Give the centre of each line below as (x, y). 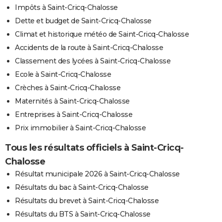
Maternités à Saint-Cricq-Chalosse (72, 101)
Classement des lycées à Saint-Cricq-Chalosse (93, 61)
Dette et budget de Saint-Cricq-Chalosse (83, 21)
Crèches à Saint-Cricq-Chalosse (68, 88)
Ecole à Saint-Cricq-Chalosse (63, 75)
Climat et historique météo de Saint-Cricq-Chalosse (102, 34)
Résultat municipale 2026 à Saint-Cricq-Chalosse (97, 174)
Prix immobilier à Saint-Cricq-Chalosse (80, 128)
